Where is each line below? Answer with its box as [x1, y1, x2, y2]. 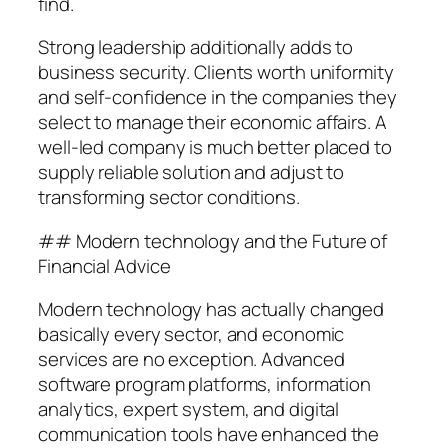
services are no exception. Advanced [38, 346, 345, 373]
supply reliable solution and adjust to [38, 159, 345, 186]
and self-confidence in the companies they [38, 84, 397, 111]
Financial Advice [38, 252, 171, 279]
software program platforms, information [38, 371, 372, 398]
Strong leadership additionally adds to [38, 34, 354, 61]
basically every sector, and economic [38, 321, 345, 348]
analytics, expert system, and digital [38, 396, 340, 423]
